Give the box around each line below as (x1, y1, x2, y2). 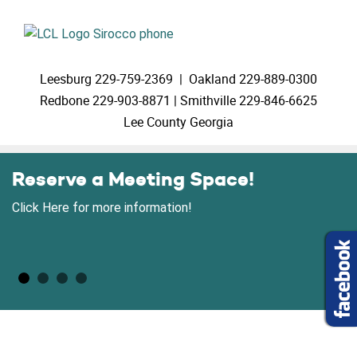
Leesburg (40, 70, 92, 88)
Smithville (180, 92, 236, 109)
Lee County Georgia (124, 113, 233, 131)
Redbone (40, 92, 89, 109)
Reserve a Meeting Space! (12, 168, 254, 190)
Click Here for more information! (12, 200, 192, 215)
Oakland (189, 70, 236, 88)
